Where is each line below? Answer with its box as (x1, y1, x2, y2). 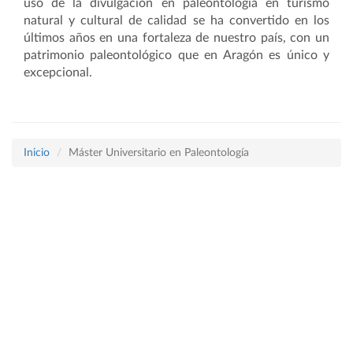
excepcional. (24, 66, 92, 79)
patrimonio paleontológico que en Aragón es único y (24, 49, 329, 61)
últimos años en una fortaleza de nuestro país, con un (24, 32, 329, 44)
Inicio (24, 147, 50, 158)
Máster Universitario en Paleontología (69, 147, 249, 158)
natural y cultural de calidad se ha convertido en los (24, 14, 329, 27)
